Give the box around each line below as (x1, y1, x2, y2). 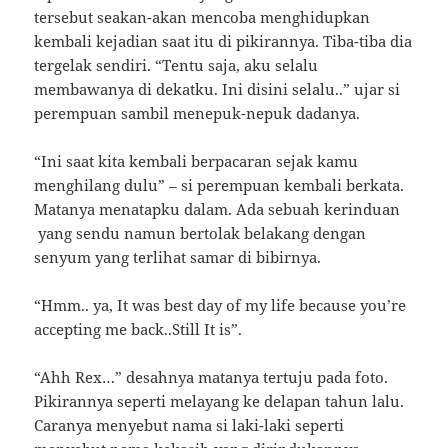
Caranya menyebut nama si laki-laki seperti (34, 415, 345, 436)
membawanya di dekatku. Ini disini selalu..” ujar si (34, 79, 401, 100)
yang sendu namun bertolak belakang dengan (34, 223, 367, 244)
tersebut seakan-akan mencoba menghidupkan (34, 7, 371, 28)
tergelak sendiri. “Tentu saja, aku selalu (34, 55, 319, 76)
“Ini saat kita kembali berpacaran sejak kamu (34, 151, 359, 172)
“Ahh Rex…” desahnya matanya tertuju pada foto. (34, 367, 389, 388)
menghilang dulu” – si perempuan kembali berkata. (34, 175, 405, 196)
